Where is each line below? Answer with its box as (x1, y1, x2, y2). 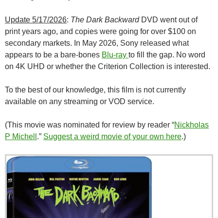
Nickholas (174, 121, 209, 129)
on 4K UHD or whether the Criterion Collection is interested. (5, 62, 210, 71)
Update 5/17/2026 (5, 16, 67, 24)
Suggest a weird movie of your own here (43, 132, 182, 141)
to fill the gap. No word (128, 51, 205, 59)
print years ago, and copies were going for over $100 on (5, 27, 196, 36)
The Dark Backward (71, 16, 139, 24)
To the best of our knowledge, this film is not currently (5, 86, 186, 94)
